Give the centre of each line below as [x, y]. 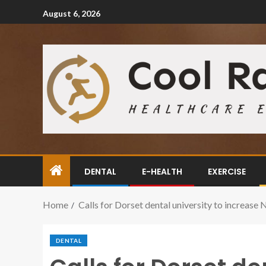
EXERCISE [227, 172]
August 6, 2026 [72, 13]
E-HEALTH [162, 172]
